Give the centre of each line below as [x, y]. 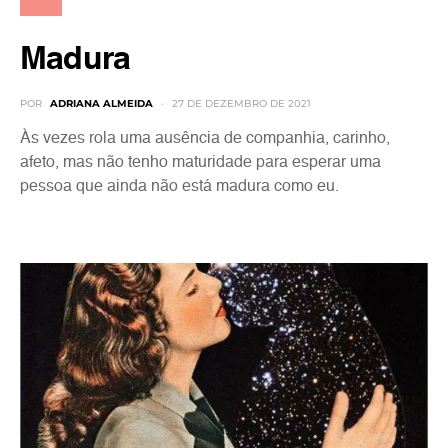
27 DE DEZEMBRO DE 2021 [241, 103]
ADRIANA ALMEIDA [101, 103]
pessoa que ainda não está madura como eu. [179, 187]
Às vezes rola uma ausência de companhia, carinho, [205, 139]
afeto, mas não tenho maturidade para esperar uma [200, 163]
